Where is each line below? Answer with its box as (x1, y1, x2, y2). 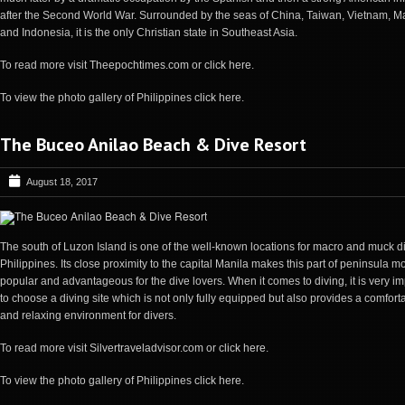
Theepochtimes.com (89, 58, 189, 71)
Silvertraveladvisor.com (89, 341, 203, 354)
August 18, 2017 (26, 175, 98, 187)
